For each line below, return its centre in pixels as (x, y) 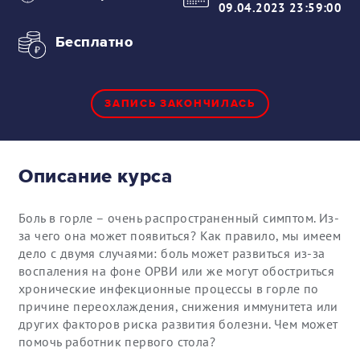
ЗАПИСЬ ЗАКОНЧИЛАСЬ (180, 104)
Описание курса (96, 176)
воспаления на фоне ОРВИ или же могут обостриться (177, 271)
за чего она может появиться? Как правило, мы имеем (180, 236)
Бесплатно (94, 42)
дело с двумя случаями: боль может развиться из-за (172, 254)
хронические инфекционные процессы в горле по (169, 289)
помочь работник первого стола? (117, 342)
